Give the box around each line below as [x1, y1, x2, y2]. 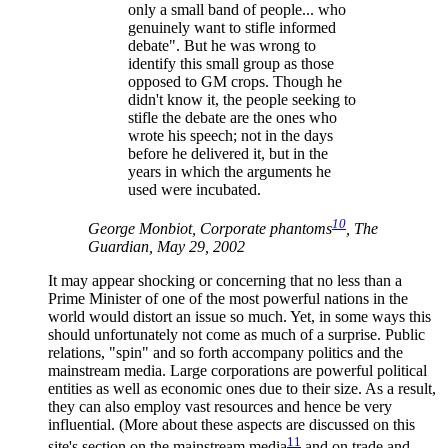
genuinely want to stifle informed [128, 19, 336, 37]
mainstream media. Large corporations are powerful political [48, 361, 427, 379]
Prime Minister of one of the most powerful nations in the [48, 289, 408, 307]
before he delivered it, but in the [128, 145, 328, 163]
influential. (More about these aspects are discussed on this [48, 415, 415, 433]
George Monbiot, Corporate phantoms [88, 219, 332, 237]
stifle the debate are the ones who [128, 109, 337, 127]
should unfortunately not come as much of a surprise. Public [48, 325, 425, 343]
